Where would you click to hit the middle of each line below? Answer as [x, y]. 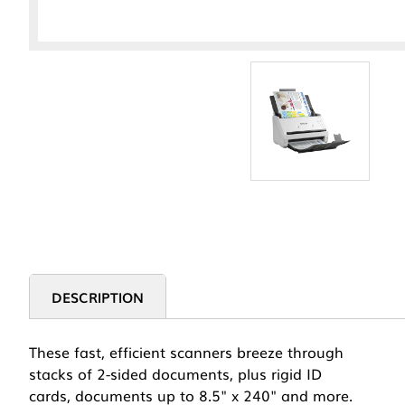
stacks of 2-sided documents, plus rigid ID [175, 374]
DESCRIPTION [98, 297]
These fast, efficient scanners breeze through [186, 352]
